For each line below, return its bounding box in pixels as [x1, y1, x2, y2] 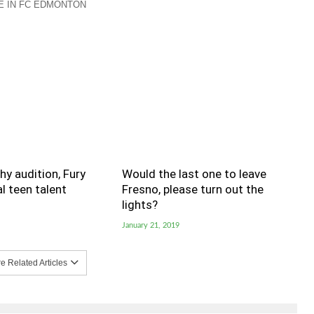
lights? [121, 197, 158, 212]
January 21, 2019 [121, 221, 179, 229]
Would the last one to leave [121, 166, 266, 181]
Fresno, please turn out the [121, 182, 264, 196]
